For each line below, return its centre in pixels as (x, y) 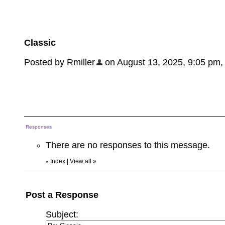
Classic (40, 43)
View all (81, 161)
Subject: (62, 214)
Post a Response (62, 195)
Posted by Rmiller (60, 62)
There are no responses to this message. (128, 145)
